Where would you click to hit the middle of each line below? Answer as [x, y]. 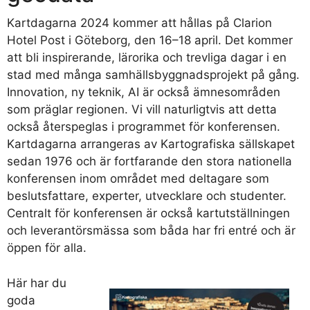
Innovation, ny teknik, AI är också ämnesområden [144, 92]
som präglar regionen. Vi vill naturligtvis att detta [142, 110]
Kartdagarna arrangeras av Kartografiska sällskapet [151, 144]
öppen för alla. [47, 248]
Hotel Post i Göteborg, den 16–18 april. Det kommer [150, 40]
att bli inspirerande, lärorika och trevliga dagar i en [147, 58]
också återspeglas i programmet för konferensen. [144, 127]
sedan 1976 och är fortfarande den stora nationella [149, 162]
